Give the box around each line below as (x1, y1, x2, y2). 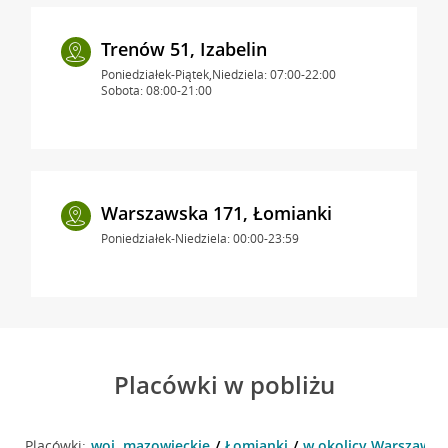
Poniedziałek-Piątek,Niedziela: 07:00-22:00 (100, 65, 336, 83)
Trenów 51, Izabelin (100, 36, 267, 61)
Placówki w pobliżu (113, 367, 335, 401)
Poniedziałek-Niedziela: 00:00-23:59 (100, 229, 299, 247)
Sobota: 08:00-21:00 (100, 81, 212, 99)
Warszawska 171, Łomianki (100, 200, 332, 225)
